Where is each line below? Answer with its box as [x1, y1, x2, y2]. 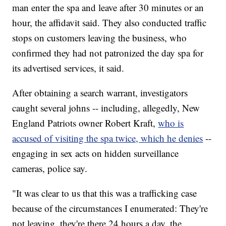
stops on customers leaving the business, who [12, 31, 187, 44]
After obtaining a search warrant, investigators [12, 86, 188, 99]
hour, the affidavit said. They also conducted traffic [12, 16, 207, 29]
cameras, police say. [12, 162, 88, 175]
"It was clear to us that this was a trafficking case [12, 187, 197, 200]
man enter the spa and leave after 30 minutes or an [12, 1, 204, 14]
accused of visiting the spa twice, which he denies [12, 132, 203, 145]
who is [158, 117, 184, 130]
